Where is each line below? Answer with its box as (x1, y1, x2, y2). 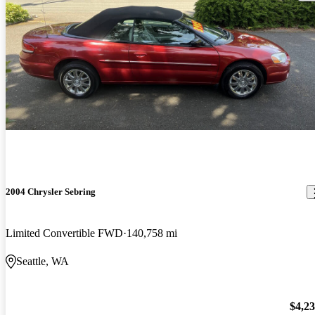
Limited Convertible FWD (6, 227, 123, 240)
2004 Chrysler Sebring (6, 186, 96, 198)
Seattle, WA (16, 255, 69, 268)
